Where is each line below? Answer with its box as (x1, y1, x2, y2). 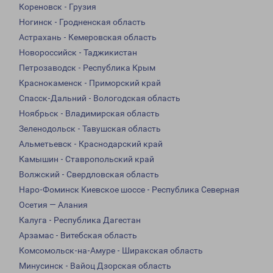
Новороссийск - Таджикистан (19, 48, 137, 58)
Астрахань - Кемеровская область (19, 32, 157, 43)
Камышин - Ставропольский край (19, 154, 154, 165)
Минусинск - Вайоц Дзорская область (19, 261, 171, 271)
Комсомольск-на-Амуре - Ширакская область (19, 246, 203, 256)
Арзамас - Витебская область (19, 230, 137, 241)
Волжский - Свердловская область (19, 169, 159, 180)
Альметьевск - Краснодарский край (19, 139, 163, 149)
